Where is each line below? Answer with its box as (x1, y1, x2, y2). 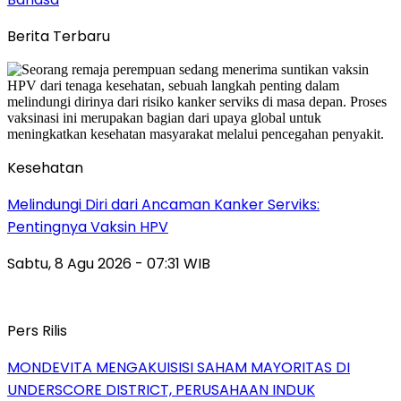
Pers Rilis (7, 320, 67, 341)
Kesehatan (7, 157, 83, 178)
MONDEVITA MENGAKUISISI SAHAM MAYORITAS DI (7, 356, 350, 378)
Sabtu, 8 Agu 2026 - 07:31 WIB (7, 252, 210, 274)
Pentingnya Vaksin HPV (7, 216, 168, 237)
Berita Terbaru (7, 25, 110, 47)
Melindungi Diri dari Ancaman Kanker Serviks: (7, 193, 320, 215)
